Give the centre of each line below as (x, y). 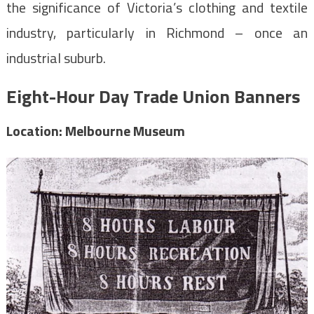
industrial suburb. (56, 58)
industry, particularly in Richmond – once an (157, 33)
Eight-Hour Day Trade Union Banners (153, 97)
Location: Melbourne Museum (95, 131)
